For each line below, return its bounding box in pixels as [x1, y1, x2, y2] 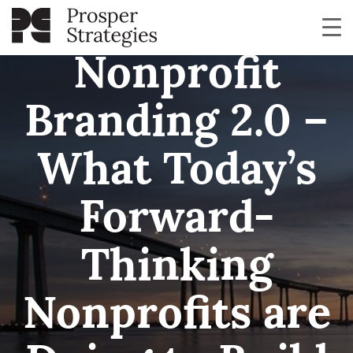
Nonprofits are [22, 295, 331, 339]
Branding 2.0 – [24, 102, 329, 147]
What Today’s [36, 150, 317, 195]
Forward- [79, 199, 274, 243]
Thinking [80, 247, 273, 291]
